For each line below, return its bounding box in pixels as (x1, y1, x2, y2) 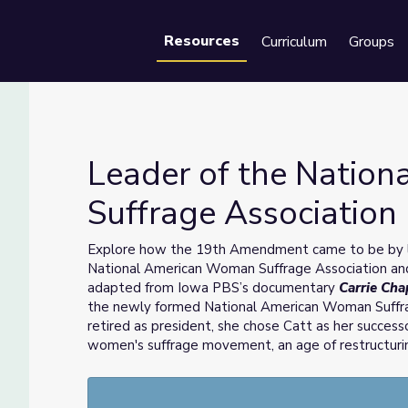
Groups (349, 32, 394, 52)
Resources (164, 31, 240, 51)
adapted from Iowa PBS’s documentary (87, 279, 339, 297)
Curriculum (261, 32, 327, 52)
